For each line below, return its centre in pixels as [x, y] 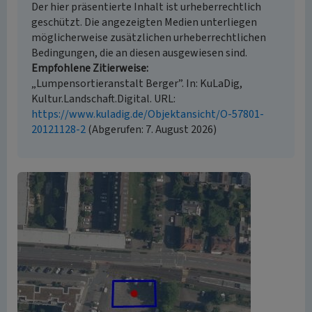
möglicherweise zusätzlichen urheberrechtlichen [149, 38]
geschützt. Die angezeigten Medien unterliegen [144, 22]
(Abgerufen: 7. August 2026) [151, 130]
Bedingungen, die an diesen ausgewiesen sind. [139, 53]
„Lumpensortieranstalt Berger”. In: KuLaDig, [137, 84]
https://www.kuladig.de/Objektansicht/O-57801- [148, 114]
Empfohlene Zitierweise [89, 68]
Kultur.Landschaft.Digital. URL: [103, 99]
